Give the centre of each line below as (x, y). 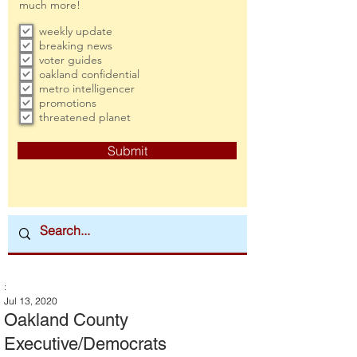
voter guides (71, 60)
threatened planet (85, 117)
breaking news (76, 45)
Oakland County (66, 320)
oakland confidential (89, 74)
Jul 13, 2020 (31, 301)
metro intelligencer (87, 88)
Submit (127, 151)
